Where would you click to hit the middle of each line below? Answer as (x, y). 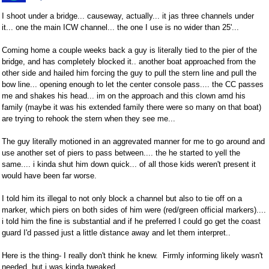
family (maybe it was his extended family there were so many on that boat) (131, 107)
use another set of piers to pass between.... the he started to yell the (121, 153)
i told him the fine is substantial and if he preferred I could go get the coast (131, 222)
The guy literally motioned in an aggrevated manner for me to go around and (133, 142)
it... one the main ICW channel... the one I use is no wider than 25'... (122, 28)
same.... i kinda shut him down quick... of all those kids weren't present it (129, 165)
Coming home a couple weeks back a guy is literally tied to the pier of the (129, 50)
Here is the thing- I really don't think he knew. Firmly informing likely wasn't (132, 256)
